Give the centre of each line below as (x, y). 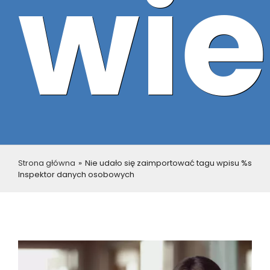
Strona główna (47, 163)
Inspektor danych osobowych (76, 174)
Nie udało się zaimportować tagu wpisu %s (168, 163)
